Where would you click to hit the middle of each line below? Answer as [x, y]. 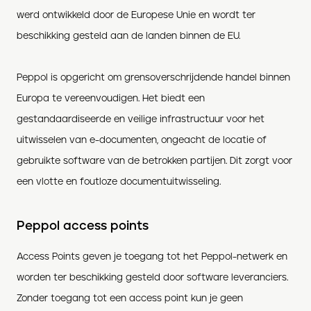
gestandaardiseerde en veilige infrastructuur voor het [141, 119]
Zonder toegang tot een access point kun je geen [130, 298]
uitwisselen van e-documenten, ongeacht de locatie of [142, 140]
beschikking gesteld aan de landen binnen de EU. [128, 36]
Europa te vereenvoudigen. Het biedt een [111, 98]
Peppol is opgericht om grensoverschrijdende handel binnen [153, 77]
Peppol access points [83, 226]
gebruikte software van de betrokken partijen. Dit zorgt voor [154, 161]
